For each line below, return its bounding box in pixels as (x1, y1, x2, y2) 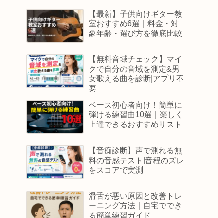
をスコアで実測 (89, 165, 144, 174)
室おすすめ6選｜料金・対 (89, 19, 179, 28)
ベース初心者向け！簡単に (89, 101, 182, 109)
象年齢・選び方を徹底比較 (89, 29, 182, 38)
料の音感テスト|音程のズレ (89, 156, 184, 164)
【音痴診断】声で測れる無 (89, 146, 182, 155)
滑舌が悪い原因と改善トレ (89, 191, 182, 200)
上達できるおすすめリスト (89, 120, 182, 129)
